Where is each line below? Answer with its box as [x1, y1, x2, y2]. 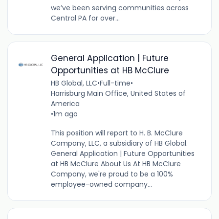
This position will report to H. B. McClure [50, 128, 183, 138]
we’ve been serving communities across [50, 3, 189, 13]
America [50, 99, 80, 109]
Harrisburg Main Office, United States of [50, 88, 186, 99]
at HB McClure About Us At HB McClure [50, 159, 181, 169]
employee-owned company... [50, 179, 152, 190]
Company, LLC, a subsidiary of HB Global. [50, 138, 188, 149]
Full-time [99, 78, 131, 88]
